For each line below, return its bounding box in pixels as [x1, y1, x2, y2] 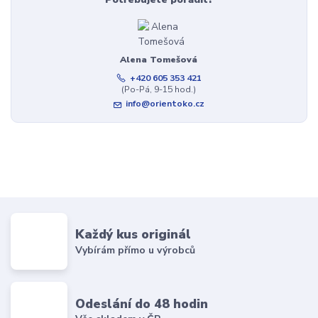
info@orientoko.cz [126, 98, 205, 110]
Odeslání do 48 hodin [75, 295, 209, 312]
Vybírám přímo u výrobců [75, 243, 196, 257]
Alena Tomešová [120, 54, 198, 66]
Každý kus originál [75, 226, 192, 243]
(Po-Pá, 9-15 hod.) [121, 84, 197, 96]
